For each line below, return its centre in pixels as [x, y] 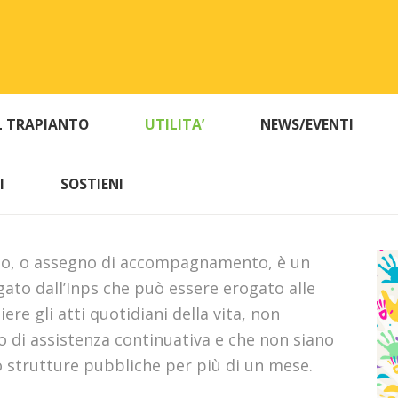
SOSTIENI [92, 184]
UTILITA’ [175, 125]
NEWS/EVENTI [307, 125]
